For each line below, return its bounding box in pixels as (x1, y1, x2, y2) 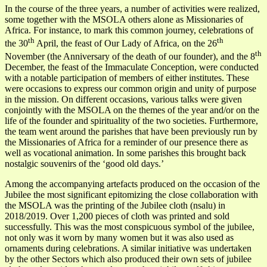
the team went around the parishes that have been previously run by (5, 126, 257, 137)
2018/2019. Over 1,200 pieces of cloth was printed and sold (5, 211, 229, 222)
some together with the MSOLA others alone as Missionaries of (5, 14, 243, 24)
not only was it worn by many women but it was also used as (5, 232, 234, 243)
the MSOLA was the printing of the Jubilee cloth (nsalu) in (5, 200, 225, 211)
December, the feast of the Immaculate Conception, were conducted (5, 62, 259, 73)
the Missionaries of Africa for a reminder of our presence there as (5, 137, 248, 148)
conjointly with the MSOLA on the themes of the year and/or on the (5, 105, 259, 116)
